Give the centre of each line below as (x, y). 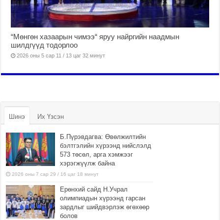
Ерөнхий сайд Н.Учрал (94, 190)
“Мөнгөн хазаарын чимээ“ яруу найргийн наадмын (95, 37)
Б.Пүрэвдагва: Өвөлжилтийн (103, 137)
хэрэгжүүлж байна (88, 164)
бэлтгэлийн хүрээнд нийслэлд (106, 146)
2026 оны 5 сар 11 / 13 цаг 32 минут (61, 56)
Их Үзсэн (51, 117)
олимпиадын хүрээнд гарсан (103, 198)
